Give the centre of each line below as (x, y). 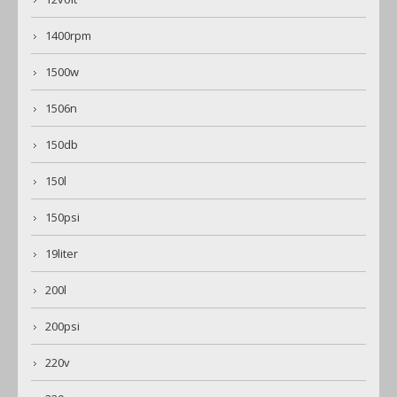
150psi (62, 218)
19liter (62, 254)
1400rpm (68, 36)
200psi (62, 327)
